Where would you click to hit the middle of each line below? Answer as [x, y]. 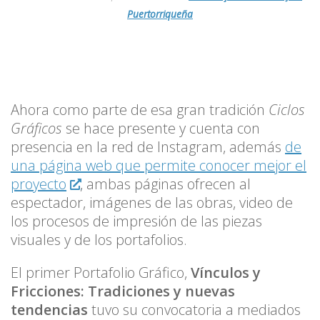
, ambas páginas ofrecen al [166, 184]
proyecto [39, 184]
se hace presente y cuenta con [161, 129]
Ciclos [287, 110]
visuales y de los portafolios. [101, 240]
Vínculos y [226, 273]
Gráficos [36, 129]
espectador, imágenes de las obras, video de [152, 203]
